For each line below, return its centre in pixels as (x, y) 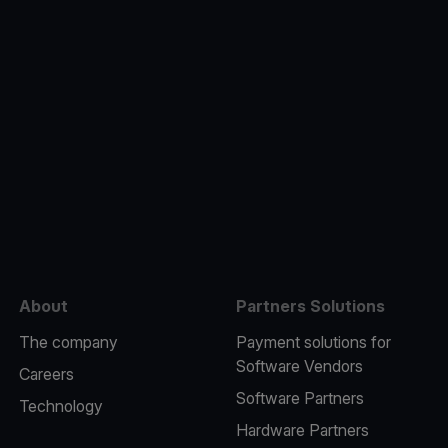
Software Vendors (299, 366)
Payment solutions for (313, 342)
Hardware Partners (302, 430)
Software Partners (299, 398)
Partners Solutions (310, 306)
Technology (60, 406)
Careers (46, 374)
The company (68, 342)
